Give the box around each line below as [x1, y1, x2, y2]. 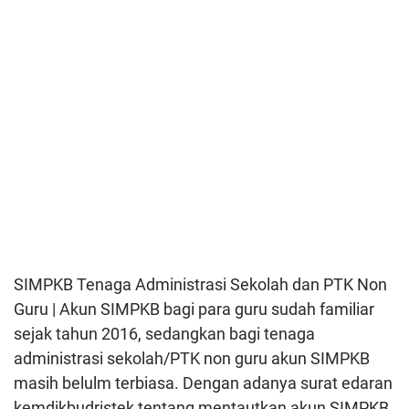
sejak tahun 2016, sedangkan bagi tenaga [14, 323, 315, 343]
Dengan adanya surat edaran [183, 372, 393, 393]
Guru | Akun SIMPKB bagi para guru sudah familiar [14, 299, 374, 319]
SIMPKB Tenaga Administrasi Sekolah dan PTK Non [14, 274, 387, 294]
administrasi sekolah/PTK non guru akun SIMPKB [14, 348, 370, 368]
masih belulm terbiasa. [14, 372, 183, 393]
